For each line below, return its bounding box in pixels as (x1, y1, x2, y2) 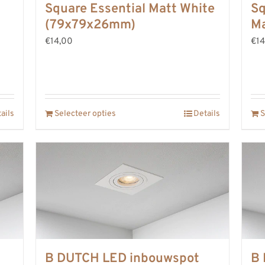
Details (193, 109, 220, 119)
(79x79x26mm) (44, 17, 135, 33)
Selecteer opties (54, 109, 116, 119)
